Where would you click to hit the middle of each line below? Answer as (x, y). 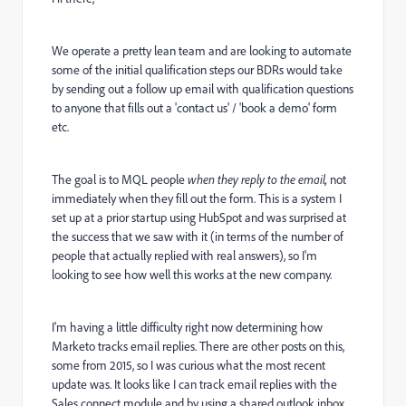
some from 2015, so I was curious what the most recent (188, 365)
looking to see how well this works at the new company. (192, 275)
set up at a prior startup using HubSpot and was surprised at (199, 217)
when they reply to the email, (257, 179)
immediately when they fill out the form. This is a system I (197, 198)
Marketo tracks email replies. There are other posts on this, (198, 346)
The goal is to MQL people (120, 179)
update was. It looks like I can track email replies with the (194, 384)
